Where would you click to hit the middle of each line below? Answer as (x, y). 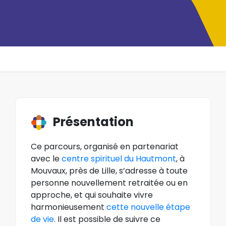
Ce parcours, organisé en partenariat (105, 146)
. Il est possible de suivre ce (107, 219)
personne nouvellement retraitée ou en (109, 183)
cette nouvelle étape (148, 207)
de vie (42, 219)
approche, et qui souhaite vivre (92, 195)
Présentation (93, 122)
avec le (46, 158)
